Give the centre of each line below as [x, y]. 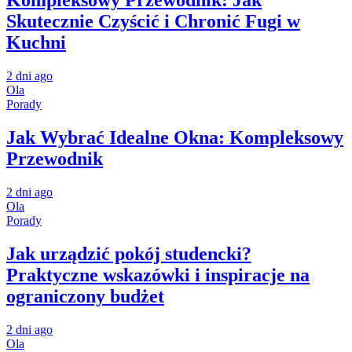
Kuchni [36, 43]
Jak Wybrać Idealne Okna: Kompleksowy [175, 138]
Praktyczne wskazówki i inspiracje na [158, 275]
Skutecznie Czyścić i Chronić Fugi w [153, 22]
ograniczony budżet [85, 297]
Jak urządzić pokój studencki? [129, 254]
